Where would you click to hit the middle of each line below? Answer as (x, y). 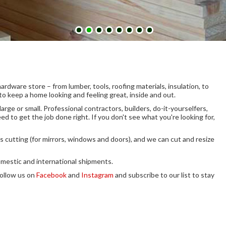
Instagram (97, 175)
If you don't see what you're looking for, (152, 117)
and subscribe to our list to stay (164, 175)
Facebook (51, 175)
